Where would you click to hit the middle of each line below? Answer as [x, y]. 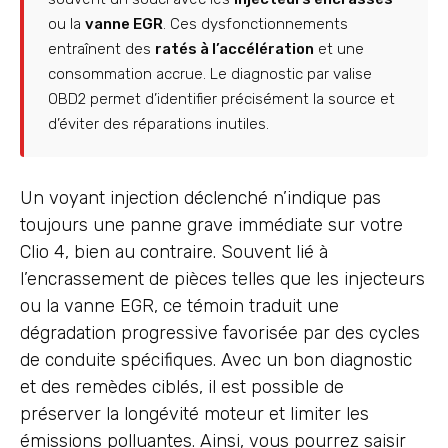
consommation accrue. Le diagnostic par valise [210, 74]
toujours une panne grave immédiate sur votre [211, 225]
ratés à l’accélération [234, 49]
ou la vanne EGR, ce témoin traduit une [179, 306]
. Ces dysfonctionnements [255, 24]
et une [339, 49]
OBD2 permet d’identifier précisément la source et [221, 99]
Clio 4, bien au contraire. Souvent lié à [174, 252]
